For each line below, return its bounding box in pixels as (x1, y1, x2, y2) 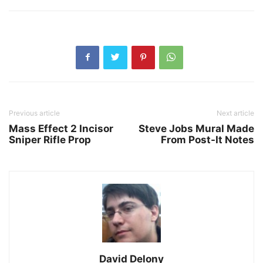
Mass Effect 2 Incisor (9, 122, 113, 134)
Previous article (9, 108, 60, 117)
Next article (217, 108, 254, 117)
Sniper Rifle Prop (9, 133, 91, 146)
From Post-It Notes (161, 133, 254, 146)
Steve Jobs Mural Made (139, 122, 254, 134)
